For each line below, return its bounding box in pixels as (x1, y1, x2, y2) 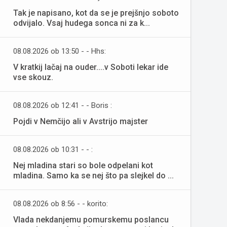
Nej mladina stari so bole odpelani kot (13, 161, 153, 170)
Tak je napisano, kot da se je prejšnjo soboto (13, 8, 179, 18)
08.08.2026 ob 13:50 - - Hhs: (13, 47, 106, 56)
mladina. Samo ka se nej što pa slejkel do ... (13, 171, 174, 180)
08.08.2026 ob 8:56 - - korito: (13, 199, 108, 208)
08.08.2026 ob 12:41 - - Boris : (13, 101, 112, 110)
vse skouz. (13, 72, 53, 82)
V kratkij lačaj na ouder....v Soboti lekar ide (13, 62, 168, 72)
